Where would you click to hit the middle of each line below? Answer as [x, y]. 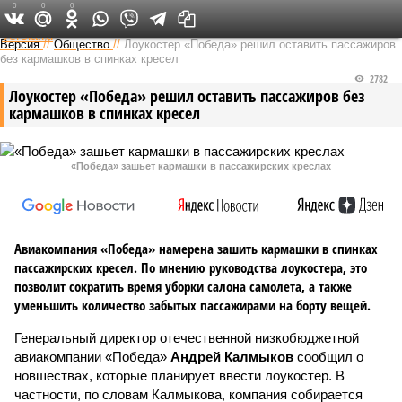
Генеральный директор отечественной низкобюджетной [187, 338]
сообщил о [328, 357]
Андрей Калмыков [232, 357]
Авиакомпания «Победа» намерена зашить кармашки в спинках [196, 249]
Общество [82, 44]
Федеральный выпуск [195, 18]
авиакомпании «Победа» [92, 357]
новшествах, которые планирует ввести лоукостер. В [179, 376]
